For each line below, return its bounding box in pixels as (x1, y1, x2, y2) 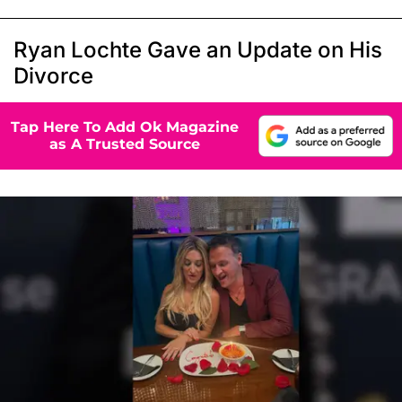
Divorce (13, 62, 93, 89)
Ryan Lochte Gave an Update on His (13, 36, 382, 63)
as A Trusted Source (49, 135, 200, 153)
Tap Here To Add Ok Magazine (11, 118, 239, 136)
